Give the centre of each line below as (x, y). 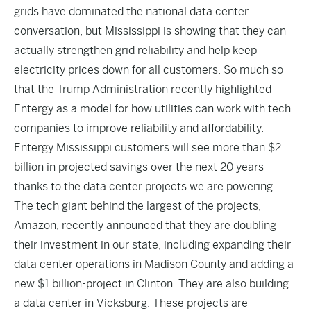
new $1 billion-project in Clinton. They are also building (151, 284)
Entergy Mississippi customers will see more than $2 (148, 148)
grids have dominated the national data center (131, 11)
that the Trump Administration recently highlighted (143, 89)
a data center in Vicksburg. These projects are (131, 303)
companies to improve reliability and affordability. (140, 128)
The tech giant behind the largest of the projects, (137, 206)
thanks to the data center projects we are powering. (145, 186)
